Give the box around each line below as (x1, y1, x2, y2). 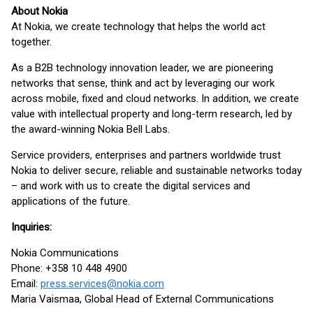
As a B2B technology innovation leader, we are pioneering (11, 61, 273, 74)
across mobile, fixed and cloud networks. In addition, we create (11, 92, 299, 105)
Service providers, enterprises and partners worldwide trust (11, 149, 281, 161)
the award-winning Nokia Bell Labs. (11, 123, 170, 136)
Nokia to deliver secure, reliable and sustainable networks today (11, 164, 302, 177)
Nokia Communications (11, 247, 119, 259)
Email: (11, 277, 41, 290)
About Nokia (11, 5, 68, 17)
